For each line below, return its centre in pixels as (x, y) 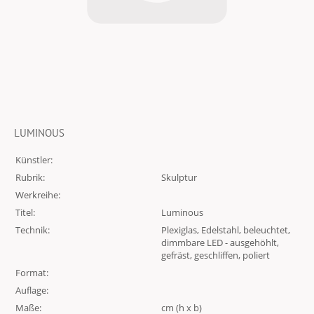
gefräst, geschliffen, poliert (216, 255)
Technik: (33, 230)
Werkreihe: (38, 195)
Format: (32, 273)
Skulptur (179, 177)
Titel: (25, 212)
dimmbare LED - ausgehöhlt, (220, 243)
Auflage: (32, 290)
